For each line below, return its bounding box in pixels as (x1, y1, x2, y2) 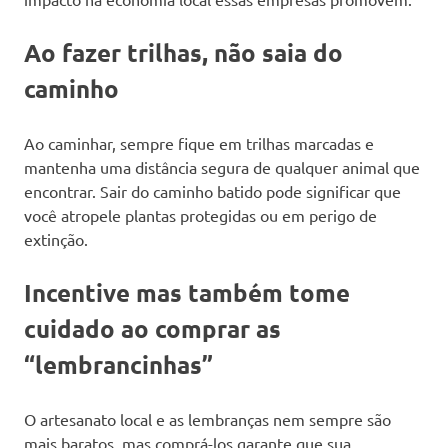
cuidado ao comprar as (24, 312, 281, 344)
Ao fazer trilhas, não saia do (24, 36, 343, 68)
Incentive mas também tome (24, 276, 350, 308)
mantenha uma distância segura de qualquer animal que (24, 156, 420, 177)
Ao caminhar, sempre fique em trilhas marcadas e (24, 132, 374, 153)
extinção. (24, 228, 88, 249)
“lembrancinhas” (24, 348, 213, 380)
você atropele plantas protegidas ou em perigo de (24, 204, 377, 225)
